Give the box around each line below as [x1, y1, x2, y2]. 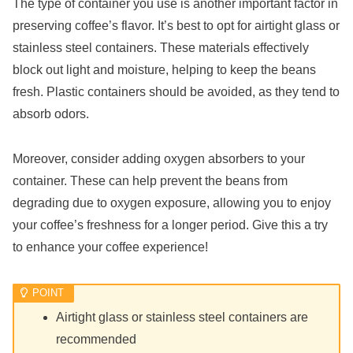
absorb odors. [13, 106, 89, 121]
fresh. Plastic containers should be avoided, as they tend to [13, 84, 340, 98]
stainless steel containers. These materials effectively [13, 40, 309, 54]
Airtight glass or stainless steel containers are [56, 310, 309, 324]
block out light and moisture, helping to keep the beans [13, 62, 316, 76]
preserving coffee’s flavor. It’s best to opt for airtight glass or [13, 18, 340, 32]
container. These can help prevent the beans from [13, 173, 288, 188]
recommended [56, 332, 137, 346]
